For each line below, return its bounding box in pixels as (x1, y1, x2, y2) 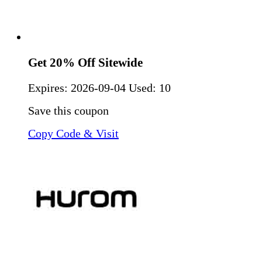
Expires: (28, 81, 71, 94)
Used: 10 (129, 81, 171, 94)
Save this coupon (28, 104, 109, 117)
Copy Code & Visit (28, 126, 119, 140)
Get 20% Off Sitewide (28, 56, 143, 70)
